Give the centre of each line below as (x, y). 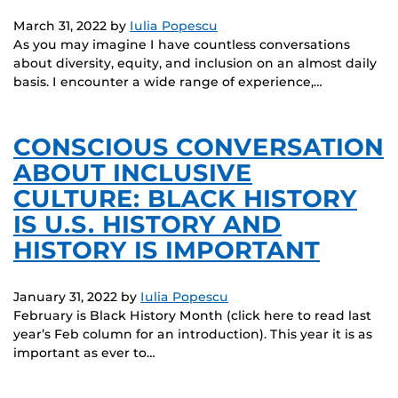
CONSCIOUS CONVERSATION (199, 147)
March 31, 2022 (60, 25)
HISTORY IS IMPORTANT (167, 250)
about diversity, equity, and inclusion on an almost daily (195, 63)
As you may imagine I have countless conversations (182, 44)
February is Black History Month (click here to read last (192, 316)
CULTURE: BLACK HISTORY (185, 198)
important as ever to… (84, 353)
